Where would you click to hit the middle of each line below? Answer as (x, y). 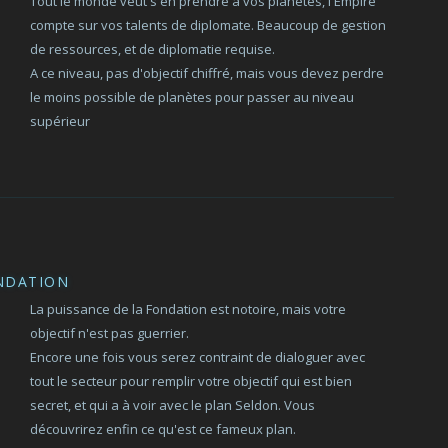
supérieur (60, 121)
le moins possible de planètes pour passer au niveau (192, 97)
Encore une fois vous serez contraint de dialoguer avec (198, 357)
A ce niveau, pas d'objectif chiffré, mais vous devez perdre (207, 73)
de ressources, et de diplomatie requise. (153, 49)
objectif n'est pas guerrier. (110, 333)
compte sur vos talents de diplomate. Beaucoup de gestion (208, 25)
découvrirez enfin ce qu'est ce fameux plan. (163, 429)
